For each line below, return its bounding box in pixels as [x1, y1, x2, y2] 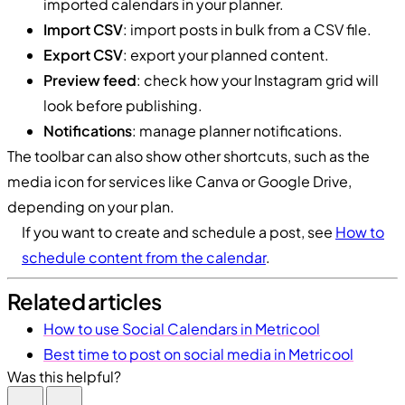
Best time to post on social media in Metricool [43, 344, 353, 363]
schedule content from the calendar [22, 247, 266, 267]
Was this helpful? [7, 366, 121, 386]
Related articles [7, 287, 161, 315]
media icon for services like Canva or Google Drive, [7, 171, 352, 191]
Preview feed [43, 70, 137, 89]
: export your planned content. [123, 44, 329, 64]
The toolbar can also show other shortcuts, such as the [7, 146, 370, 165]
